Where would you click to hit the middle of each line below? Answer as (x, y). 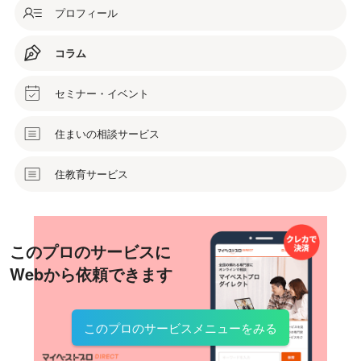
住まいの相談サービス (107, 134)
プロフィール (86, 13)
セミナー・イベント (102, 93)
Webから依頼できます (91, 274)
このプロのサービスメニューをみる (180, 328)
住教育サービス (91, 174)
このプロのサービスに (90, 251)
